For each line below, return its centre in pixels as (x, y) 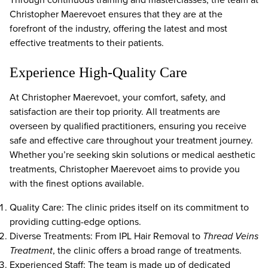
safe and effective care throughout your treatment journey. (131, 140)
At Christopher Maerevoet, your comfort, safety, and (118, 97)
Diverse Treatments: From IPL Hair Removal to (106, 236)
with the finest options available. (77, 183)
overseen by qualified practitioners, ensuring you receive (128, 126)
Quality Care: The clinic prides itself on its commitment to (129, 207)
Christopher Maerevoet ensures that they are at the (116, 14)
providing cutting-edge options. (75, 222)
